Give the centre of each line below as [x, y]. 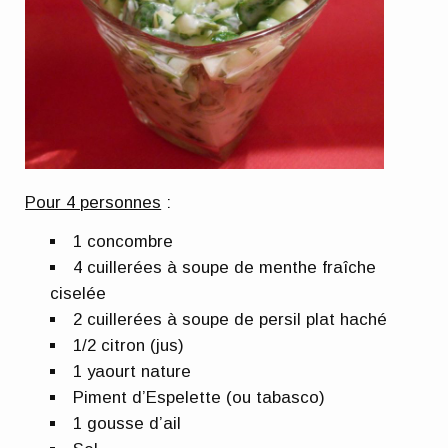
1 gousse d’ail [127, 424]
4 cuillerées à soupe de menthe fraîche [225, 268]
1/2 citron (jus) [129, 346]
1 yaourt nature [132, 372]
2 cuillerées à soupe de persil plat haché [230, 320]
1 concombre [123, 242]
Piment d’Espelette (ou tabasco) [199, 398]
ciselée [78, 294]
